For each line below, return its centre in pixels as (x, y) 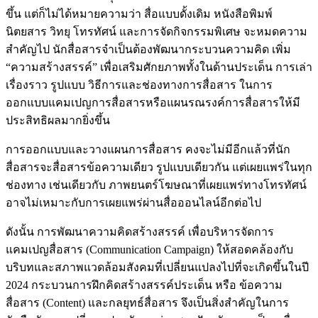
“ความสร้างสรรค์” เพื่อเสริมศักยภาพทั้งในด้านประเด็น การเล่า (159, 67)
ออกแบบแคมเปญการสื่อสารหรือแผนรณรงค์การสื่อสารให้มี (153, 102)
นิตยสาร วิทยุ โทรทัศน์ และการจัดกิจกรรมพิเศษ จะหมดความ (157, 31)
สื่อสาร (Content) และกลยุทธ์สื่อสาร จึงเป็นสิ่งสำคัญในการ (147, 302)
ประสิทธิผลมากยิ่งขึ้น (58, 120)
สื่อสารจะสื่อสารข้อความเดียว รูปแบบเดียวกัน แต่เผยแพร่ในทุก (159, 167)
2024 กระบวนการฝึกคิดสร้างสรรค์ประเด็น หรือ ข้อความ (144, 285)
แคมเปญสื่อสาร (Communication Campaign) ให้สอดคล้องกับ (149, 249)
